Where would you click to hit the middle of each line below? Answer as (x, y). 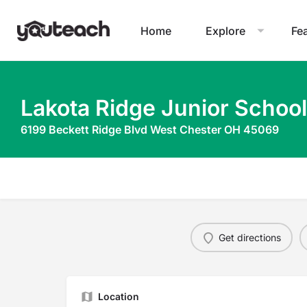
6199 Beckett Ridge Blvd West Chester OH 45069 (150, 130)
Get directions (250, 237)
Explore (225, 30)
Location (119, 296)
